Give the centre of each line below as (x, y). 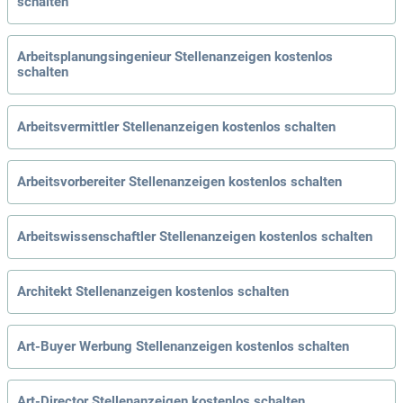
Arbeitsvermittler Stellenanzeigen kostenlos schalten (176, 127)
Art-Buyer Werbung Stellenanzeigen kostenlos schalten (183, 347)
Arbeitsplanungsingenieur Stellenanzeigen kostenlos (175, 57)
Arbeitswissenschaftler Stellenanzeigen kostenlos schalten (195, 237)
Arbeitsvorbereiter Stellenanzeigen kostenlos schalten (179, 182)
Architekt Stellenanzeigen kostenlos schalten (153, 292)
